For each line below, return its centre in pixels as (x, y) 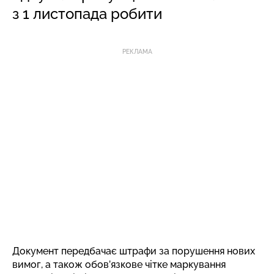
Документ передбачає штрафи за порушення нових (134, 251)
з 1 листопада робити (87, 13)
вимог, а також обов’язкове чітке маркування (119, 264)
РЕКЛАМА (137, 51)
